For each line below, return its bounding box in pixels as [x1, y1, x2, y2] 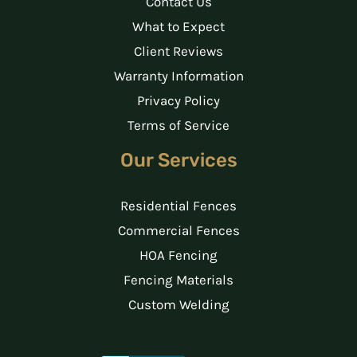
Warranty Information [113, 68, 244, 84]
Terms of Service [127, 117, 229, 134]
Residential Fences [120, 198, 237, 214]
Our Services [120, 149, 237, 172]
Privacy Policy [137, 92, 220, 109]
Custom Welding [127, 296, 229, 313]
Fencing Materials [124, 272, 233, 288]
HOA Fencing [139, 247, 218, 264]
